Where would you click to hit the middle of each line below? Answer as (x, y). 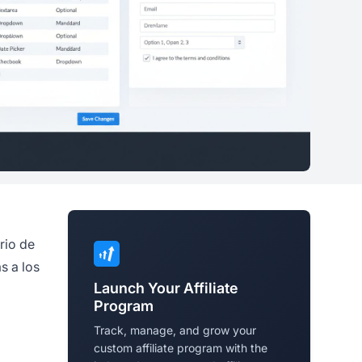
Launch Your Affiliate (166, 288)
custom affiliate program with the (181, 348)
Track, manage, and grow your (175, 330)
